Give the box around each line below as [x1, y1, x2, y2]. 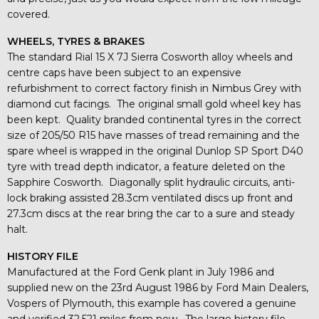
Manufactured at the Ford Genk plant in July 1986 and [7, 265, 274, 278]
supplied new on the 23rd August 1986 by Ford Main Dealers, [7, 281, 308, 294]
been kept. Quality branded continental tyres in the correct [7, 113, 301, 126]
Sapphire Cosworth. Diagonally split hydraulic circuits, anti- [7, 175, 295, 189]
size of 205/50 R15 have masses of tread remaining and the [7, 128, 300, 142]
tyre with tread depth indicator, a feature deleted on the [7, 159, 286, 173]
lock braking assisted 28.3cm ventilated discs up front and [7, 191, 293, 204]
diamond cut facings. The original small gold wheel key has [7, 97, 300, 110]
